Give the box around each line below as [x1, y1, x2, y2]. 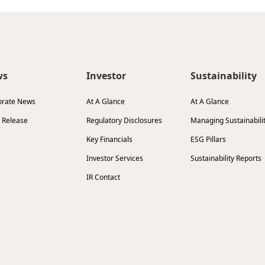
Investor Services [86, 153, 143, 163]
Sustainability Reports [190, 153, 262, 163]
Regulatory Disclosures [86, 115, 162, 125]
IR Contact [86, 172, 120, 182]
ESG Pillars [190, 134, 227, 144]
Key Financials [86, 134, 132, 144]
